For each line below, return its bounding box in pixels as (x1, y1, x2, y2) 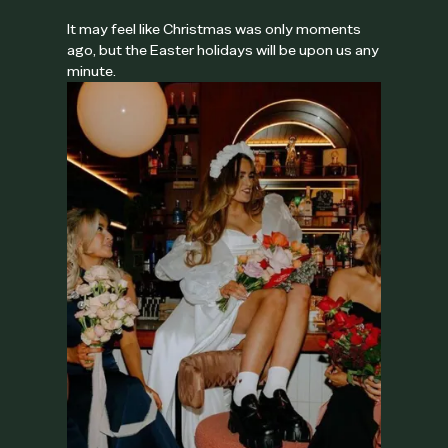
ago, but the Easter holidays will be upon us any (67, 41, 380, 60)
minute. (67, 62, 117, 81)
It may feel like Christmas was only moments (67, 20, 362, 39)
